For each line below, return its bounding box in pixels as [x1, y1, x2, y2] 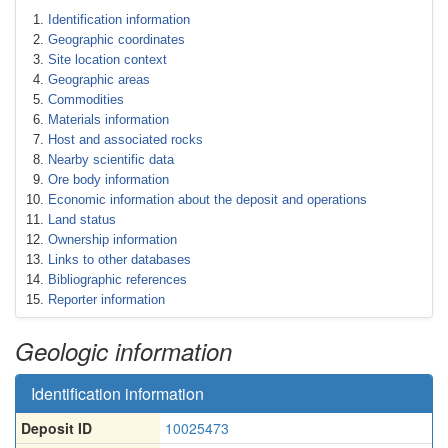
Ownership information [48, 232, 177, 247]
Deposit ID [21, 418, 92, 438]
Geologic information [15, 334, 232, 368]
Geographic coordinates [48, 32, 185, 47]
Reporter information [48, 292, 165, 307]
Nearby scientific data [48, 152, 174, 167]
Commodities [48, 92, 124, 107]
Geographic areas [48, 72, 150, 87]
